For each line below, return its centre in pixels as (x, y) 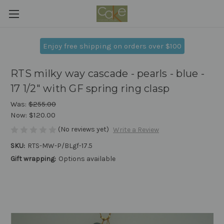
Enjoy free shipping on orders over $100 (112, 46)
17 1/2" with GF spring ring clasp (90, 89)
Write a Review (136, 130)
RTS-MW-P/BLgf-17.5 (60, 146)
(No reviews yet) (83, 129)
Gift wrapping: (33, 159)
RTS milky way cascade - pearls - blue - (107, 74)
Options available (87, 159)
